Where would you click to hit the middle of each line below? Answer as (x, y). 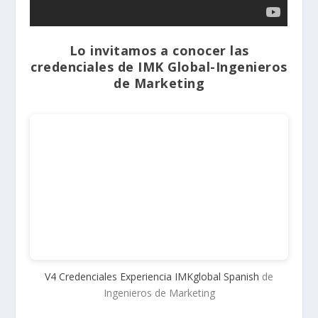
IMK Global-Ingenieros (213, 66)
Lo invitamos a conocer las (159, 50)
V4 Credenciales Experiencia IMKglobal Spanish (152, 277)
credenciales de (84, 66)
